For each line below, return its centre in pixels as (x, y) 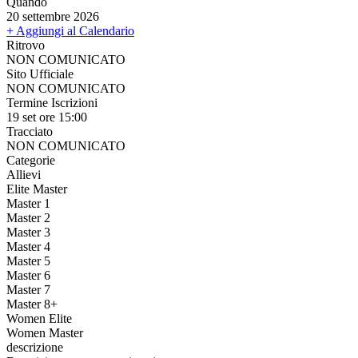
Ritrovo (26, 45)
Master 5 (28, 261)
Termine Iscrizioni (52, 102)
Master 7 (28, 289)
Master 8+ (32, 304)
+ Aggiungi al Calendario (70, 30)
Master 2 (28, 217)
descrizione (35, 347)
